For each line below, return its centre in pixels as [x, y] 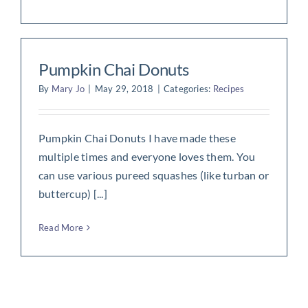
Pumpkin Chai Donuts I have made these [137, 137]
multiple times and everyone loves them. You [147, 156]
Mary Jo [68, 88]
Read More [61, 227]
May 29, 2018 [124, 88]
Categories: [188, 88]
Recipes [229, 88]
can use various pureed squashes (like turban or [154, 175]
